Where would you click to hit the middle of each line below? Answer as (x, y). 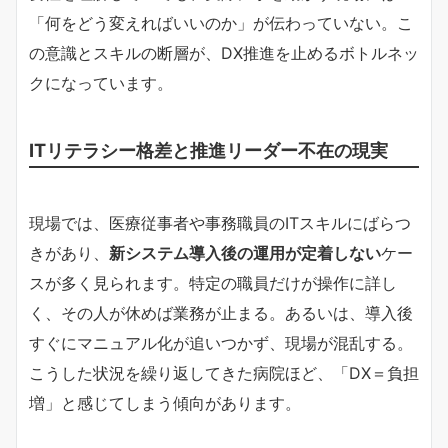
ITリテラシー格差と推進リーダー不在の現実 (208, 149)
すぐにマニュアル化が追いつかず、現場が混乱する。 (221, 342)
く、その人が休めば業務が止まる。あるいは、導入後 (221, 312)
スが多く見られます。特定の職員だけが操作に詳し (213, 282)
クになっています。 (101, 82)
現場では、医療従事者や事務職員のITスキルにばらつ (220, 222)
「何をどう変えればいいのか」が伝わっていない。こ (221, 22)
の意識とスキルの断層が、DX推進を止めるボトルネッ (224, 52)
